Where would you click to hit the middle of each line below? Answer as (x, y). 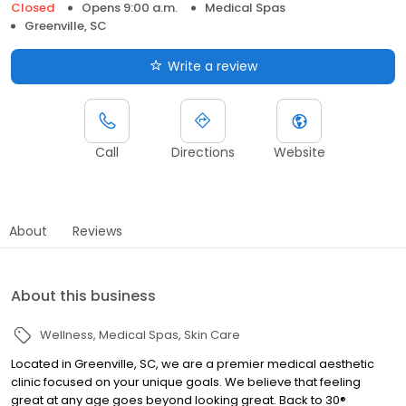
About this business (83, 295)
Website (299, 152)
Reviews (97, 231)
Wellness (67, 334)
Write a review (212, 66)
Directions (203, 152)
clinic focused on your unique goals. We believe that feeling (186, 382)
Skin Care (212, 334)
